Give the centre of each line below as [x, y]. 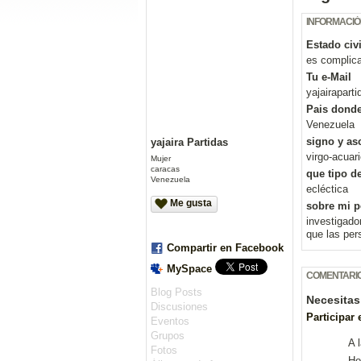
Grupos [168, 336]
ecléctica [327, 189]
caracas [165, 169]
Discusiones [179, 307]
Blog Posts [176, 293]
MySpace [189, 269]
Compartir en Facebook [225, 248]
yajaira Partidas [189, 143]
